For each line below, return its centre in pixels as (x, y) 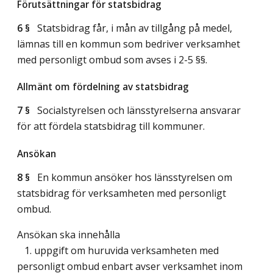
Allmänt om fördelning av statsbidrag (103, 87)
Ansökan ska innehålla (69, 234)
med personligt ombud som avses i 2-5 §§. (112, 59)
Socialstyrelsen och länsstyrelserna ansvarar (135, 111)
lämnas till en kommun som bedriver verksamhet (129, 44)
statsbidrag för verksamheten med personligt (122, 193)
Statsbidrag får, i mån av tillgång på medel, (131, 28)
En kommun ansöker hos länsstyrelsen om (131, 177)
